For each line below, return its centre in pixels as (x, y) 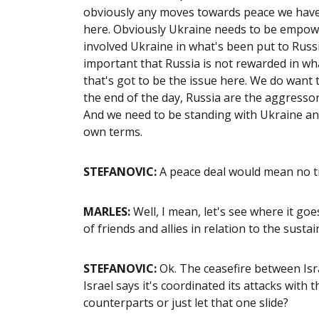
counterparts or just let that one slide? (186, 302)
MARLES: (107, 211)
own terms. (113, 131)
